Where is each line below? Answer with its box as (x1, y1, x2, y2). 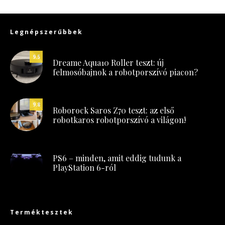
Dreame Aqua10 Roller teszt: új (53, 57, 164, 68)
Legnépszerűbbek (10, 28, 83, 37)
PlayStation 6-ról (53, 162, 116, 173)
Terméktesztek (10, 208, 73, 217)
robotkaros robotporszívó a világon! (53, 114, 186, 125)
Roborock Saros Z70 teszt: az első (53, 104, 174, 116)
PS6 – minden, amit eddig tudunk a (53, 152, 181, 163)
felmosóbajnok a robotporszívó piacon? (53, 66, 198, 77)
